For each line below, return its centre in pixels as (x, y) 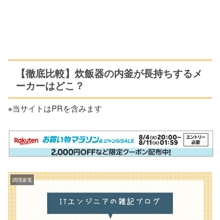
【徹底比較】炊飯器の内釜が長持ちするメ (109, 73)
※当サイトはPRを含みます (55, 109)
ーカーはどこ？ (50, 85)
